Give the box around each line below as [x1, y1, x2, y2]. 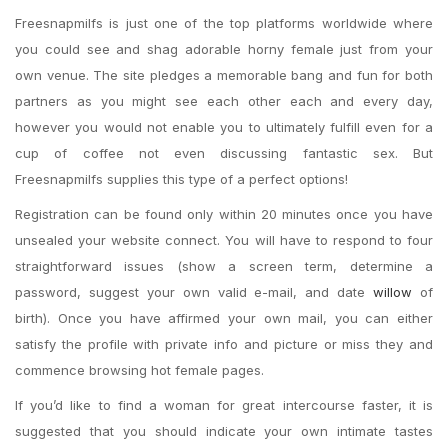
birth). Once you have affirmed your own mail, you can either [15, 310, 433, 326]
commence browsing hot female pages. [15, 362, 264, 378]
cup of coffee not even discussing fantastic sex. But [15, 145, 433, 161]
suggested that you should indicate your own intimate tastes [15, 423, 433, 439]
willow [373, 284, 413, 300]
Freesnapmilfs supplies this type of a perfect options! [15, 171, 348, 187]
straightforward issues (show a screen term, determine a [15, 258, 433, 274]
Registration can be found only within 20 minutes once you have [15, 206, 433, 222]
